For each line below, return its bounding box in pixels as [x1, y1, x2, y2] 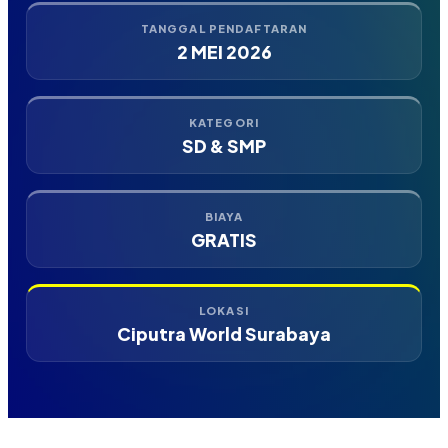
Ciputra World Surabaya [117, 322, 331, 345]
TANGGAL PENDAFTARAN [140, 20, 308, 35]
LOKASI [199, 302, 249, 317]
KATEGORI [189, 114, 259, 129]
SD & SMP [182, 134, 266, 157]
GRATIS [191, 228, 257, 251]
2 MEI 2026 [176, 40, 272, 63]
